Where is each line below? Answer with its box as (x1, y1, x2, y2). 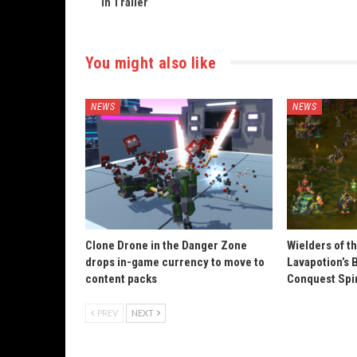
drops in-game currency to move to (85, 255, 265, 270)
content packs (85, 272, 157, 287)
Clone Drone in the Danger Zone (85, 238, 247, 253)
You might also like (85, 53, 217, 73)
